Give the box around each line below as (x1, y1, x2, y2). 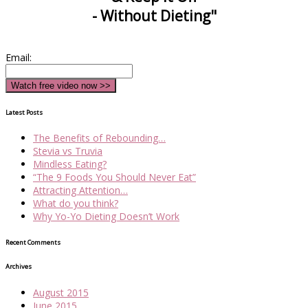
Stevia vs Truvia (33, 144, 102, 158)
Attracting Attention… (33, 184, 128, 197)
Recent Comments (5, 238, 60, 247)
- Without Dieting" (91, 6, 217, 26)
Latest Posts (5, 107, 43, 117)
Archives (5, 262, 32, 272)
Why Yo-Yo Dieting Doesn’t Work (33, 210, 179, 223)
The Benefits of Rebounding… (33, 131, 166, 145)
